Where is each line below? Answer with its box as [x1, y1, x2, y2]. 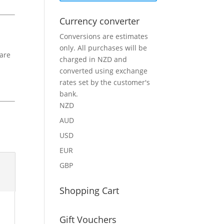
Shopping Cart [59, 184, 119, 196]
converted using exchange [59, 66, 148, 75]
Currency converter [59, 15, 140, 27]
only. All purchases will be [59, 43, 147, 52]
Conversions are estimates [59, 31, 148, 41]
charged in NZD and [59, 54, 127, 64]
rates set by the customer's [59, 77, 150, 87]
